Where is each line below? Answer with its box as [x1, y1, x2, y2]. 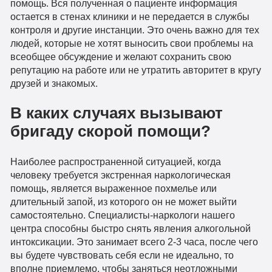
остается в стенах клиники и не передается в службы [10, 10, 250, 22]
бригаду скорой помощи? [10, 123, 211, 140]
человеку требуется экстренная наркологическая [10, 169, 231, 180]
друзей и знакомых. [10, 77, 98, 89]
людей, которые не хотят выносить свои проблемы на [10, 37, 253, 49]
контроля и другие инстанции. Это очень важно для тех [10, 24, 259, 35]
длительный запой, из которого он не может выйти [10, 195, 237, 207]
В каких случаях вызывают [10, 104, 223, 122]
